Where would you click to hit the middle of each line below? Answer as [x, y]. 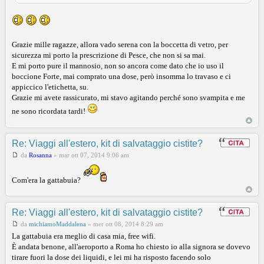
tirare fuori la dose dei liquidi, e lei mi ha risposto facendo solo [111, 257]
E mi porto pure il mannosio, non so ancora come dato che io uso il [118, 65]
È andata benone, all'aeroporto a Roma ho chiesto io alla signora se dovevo [131, 246]
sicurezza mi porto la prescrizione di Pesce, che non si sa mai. [109, 55]
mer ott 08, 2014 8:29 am [128, 224]
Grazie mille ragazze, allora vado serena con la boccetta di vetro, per [120, 44]
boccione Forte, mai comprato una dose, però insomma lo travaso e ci [121, 76]
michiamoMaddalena [57, 224]
